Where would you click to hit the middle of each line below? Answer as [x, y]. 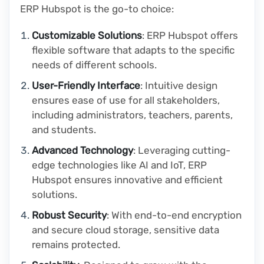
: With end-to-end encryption [174, 215]
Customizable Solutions [87, 36]
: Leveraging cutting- [182, 151]
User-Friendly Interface [86, 86]
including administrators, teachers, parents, [132, 115]
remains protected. [76, 245]
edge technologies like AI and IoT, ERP [119, 165]
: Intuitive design [179, 86]
